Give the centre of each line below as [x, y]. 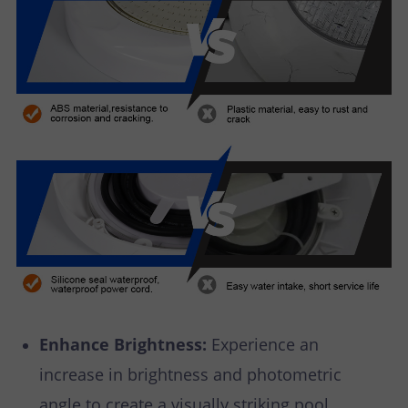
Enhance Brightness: [125, 344]
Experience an [265, 344]
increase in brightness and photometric [190, 374]
